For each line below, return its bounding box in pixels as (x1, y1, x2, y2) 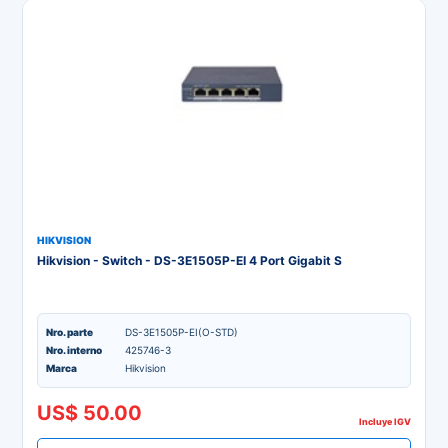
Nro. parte (46, 326, 93, 338)
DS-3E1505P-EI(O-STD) (125, 326, 238, 338)
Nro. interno (46, 344, 102, 356)
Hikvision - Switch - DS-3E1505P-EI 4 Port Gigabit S (37, 253, 342, 268)
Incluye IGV (359, 416, 411, 427)
